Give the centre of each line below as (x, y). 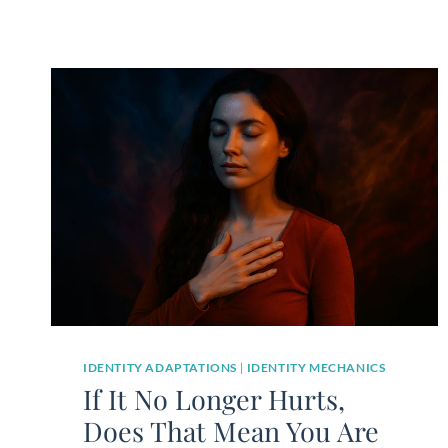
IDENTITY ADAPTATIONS (160, 368)
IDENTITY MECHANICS (316, 368)
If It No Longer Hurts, (214, 399)
